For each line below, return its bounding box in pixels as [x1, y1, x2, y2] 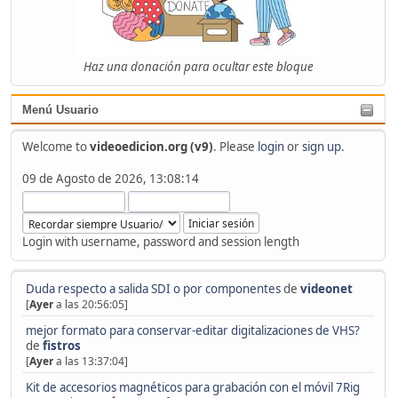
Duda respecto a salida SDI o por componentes [25, 281, 281, 298]
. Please [212, 138, 258, 155]
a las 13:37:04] [52, 354, 128, 370]
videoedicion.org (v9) [89, 138, 213, 155]
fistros [42, 338, 81, 354]
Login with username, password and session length [21, 233, 299, 250]
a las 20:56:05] [52, 297, 128, 313]
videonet [299, 281, 353, 298]
